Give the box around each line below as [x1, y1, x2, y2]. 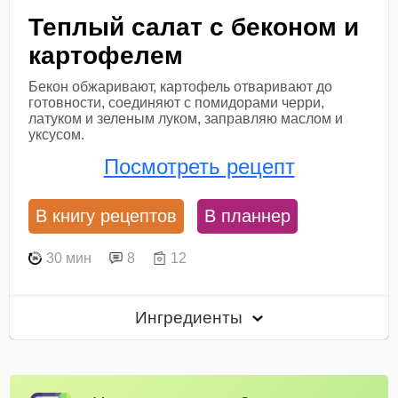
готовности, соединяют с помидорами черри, [28, 94, 325, 110]
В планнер [204, 206, 291, 227]
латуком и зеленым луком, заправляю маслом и [28, 110, 344, 126]
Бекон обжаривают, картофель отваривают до [28, 78, 333, 94]
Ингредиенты [135, 308, 248, 328]
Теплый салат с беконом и [28, 12, 360, 41]
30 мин [46, 250, 92, 266]
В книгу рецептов [36, 206, 178, 227]
